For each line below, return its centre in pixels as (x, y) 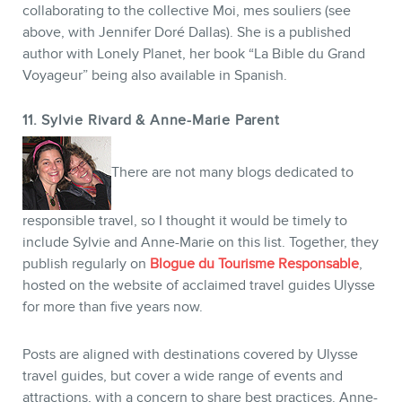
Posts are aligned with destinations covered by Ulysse (190, 354)
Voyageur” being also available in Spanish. (155, 76)
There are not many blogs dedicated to (232, 172)
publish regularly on (86, 263)
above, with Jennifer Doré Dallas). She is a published (187, 33)
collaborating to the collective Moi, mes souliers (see (187, 11)
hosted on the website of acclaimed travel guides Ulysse (199, 285)
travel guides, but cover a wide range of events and (183, 376)
